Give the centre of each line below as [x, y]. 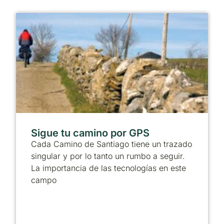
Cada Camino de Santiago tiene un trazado [111, 144]
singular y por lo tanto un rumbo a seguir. [108, 156]
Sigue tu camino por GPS [90, 133]
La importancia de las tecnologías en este [108, 168]
